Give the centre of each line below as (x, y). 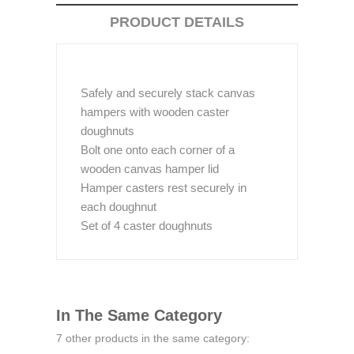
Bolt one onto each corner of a (158, 150)
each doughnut (119, 207)
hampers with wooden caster (155, 112)
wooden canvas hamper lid (150, 169)
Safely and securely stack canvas (168, 93)
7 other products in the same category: (153, 338)
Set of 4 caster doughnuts (147, 226)
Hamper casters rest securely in (164, 188)
